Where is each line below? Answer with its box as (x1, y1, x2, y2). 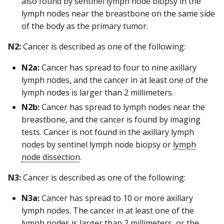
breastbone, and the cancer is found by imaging (21, 113, 200, 125)
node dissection (21, 151, 80, 162)
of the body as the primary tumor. (21, 20, 148, 32)
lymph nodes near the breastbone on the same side (21, 8, 215, 19)
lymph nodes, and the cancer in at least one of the (21, 74, 208, 85)
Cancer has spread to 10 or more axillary (39, 192, 193, 203)
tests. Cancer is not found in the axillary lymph (21, 126, 194, 137)
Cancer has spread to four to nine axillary (39, 61, 196, 73)
